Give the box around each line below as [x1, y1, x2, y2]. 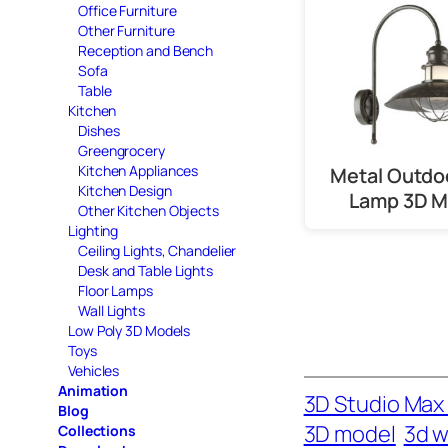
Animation [58, 380, 129, 400]
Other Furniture [78, 20, 175, 40]
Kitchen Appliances [78, 160, 199, 180]
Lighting [68, 220, 119, 240]
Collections [58, 420, 136, 440]
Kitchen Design [78, 180, 172, 200]
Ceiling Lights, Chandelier [78, 240, 237, 260]
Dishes [78, 120, 120, 140]
